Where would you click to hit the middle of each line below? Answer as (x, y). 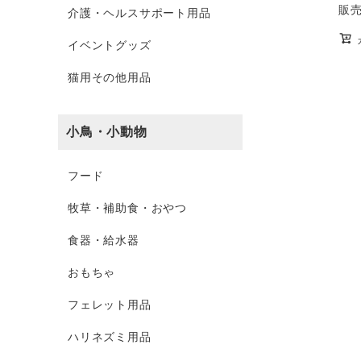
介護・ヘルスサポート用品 (139, 13)
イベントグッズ (110, 45)
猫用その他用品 (110, 77)
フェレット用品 (110, 305)
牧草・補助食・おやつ (127, 208)
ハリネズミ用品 (110, 337)
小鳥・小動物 (107, 132)
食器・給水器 (104, 240)
